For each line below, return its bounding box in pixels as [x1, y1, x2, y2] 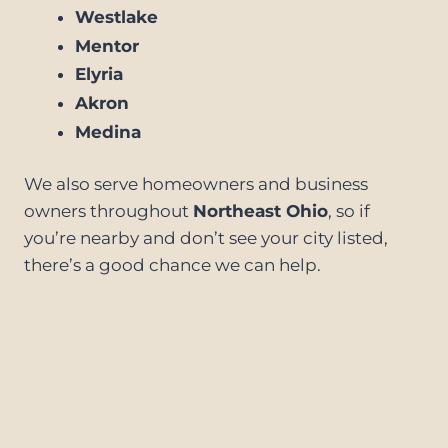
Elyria [75, 64, 123, 85]
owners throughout [24, 201, 193, 222]
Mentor [75, 35, 139, 56]
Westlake [75, 6, 158, 27]
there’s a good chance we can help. [24, 255, 321, 276]
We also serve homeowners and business [24, 174, 368, 195]
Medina [75, 121, 141, 142]
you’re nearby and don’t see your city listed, [24, 228, 388, 249]
